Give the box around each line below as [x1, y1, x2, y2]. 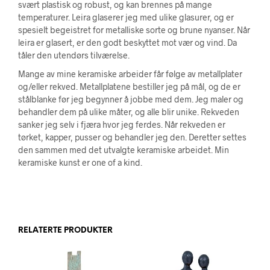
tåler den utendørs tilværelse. [18, 50, 130, 60]
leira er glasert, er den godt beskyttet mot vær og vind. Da [18, 37, 237, 48]
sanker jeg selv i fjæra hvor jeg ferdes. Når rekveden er [18, 119, 225, 130]
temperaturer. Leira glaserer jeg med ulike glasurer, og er [18, 12, 234, 22]
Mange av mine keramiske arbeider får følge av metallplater [18, 69, 242, 79]
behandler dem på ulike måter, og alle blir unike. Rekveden [18, 107, 239, 117]
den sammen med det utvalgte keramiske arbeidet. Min [18, 145, 229, 155]
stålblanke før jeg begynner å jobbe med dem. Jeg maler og [18, 94, 243, 104]
